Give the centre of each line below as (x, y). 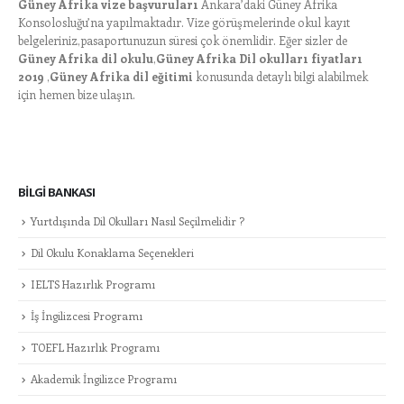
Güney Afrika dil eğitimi (121, 77)
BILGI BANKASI (57, 192)
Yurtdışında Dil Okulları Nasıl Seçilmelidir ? (138, 220)
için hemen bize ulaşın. (77, 95)
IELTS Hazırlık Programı (93, 284)
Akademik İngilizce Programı (104, 379)
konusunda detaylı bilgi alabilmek (280, 77)
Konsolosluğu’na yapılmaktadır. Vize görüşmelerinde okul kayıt (184, 23)
